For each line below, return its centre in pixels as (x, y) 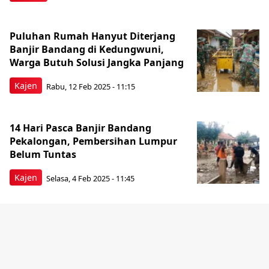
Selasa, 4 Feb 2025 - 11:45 (90, 178)
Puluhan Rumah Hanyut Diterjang (92, 36)
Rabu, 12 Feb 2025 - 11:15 (91, 86)
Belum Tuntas (43, 154)
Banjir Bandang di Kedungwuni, (87, 49)
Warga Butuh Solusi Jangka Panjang (97, 62)
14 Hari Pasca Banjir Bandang (80, 128)
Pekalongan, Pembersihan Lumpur (93, 141)
